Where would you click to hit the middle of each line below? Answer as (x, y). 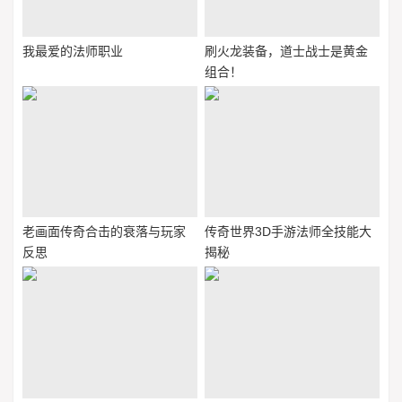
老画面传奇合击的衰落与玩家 (104, 232)
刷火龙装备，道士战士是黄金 (286, 52)
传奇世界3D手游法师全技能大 (288, 232)
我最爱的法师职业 (73, 52)
